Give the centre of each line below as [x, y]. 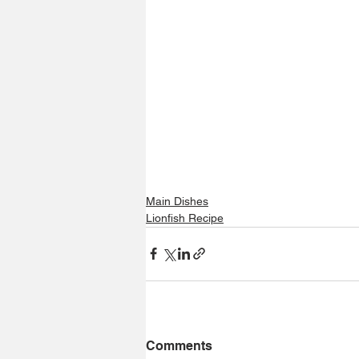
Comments [179, 345]
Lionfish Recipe [185, 218]
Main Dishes [177, 201]
